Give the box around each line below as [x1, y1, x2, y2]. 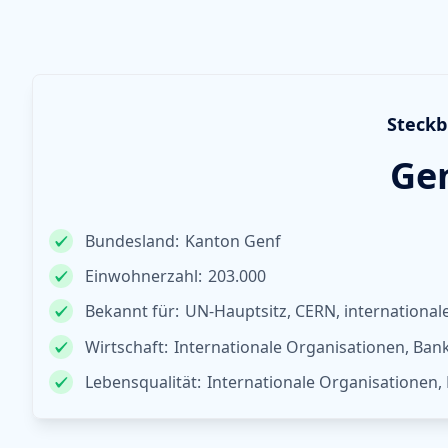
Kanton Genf [185, 230, 282, 252]
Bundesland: [85, 230, 179, 252]
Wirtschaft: [85, 335, 168, 358]
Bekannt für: [85, 300, 179, 323]
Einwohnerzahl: [85, 265, 202, 288]
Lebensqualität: [85, 370, 201, 393]
